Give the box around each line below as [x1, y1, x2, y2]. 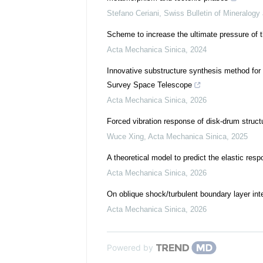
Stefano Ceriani [107, 9, 159, 18]
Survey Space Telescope [107, 80, 192, 89]
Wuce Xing [107, 132, 144, 141]
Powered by [107, 242, 153, 252]
